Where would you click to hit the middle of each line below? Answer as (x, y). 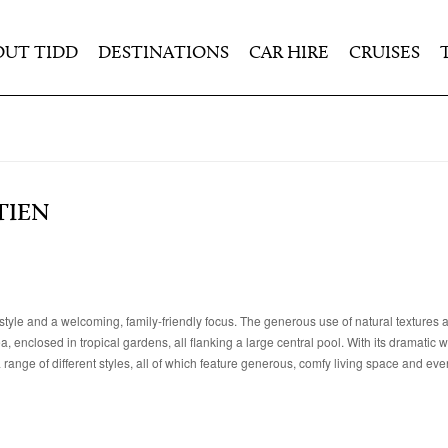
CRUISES (384, 53)
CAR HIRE (289, 53)
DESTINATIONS (163, 53)
